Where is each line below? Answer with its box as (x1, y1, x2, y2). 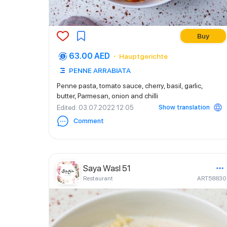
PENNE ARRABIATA (69, 66, 131, 74)
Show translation (159, 103, 210, 111)
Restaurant (83, 175, 113, 182)
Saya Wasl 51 (83, 163, 131, 173)
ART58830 (197, 175, 226, 182)
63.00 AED (69, 51, 110, 61)
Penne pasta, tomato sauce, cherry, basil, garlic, (57, 82, 203, 90)
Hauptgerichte (119, 52, 168, 60)
